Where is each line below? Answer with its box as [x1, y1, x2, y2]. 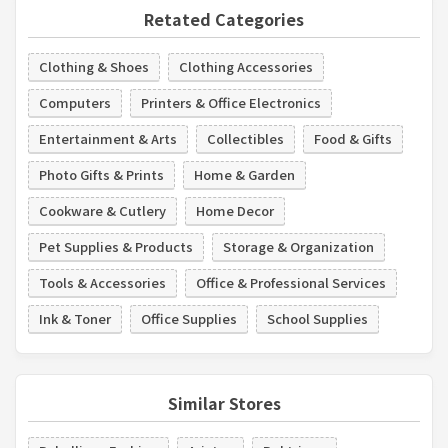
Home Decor [196, 200, 274, 220]
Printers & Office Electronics [141, 92, 321, 112]
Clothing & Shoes [39, 56, 149, 76]
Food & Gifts [314, 128, 392, 148]
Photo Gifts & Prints [39, 164, 164, 184]
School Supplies [267, 308, 368, 328]
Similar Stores [167, 390, 281, 415]
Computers [39, 92, 111, 112]
